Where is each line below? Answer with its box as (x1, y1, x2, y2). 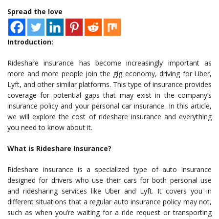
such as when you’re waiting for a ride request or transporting (7, 208, 212, 218)
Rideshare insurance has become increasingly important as (7, 58, 212, 68)
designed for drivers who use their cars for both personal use (7, 175, 212, 185)
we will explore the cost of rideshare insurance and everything (7, 112, 212, 122)
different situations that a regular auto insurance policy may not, (7, 197, 212, 207)
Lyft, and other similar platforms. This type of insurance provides (7, 80, 212, 89)
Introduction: (7, 37, 53, 47)
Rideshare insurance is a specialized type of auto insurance (7, 165, 212, 175)
